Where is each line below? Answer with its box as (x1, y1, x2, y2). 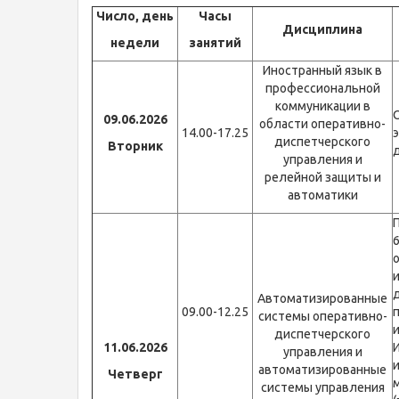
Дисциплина (282, 22, 362, 37)
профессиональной (265, 81, 380, 95)
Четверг (107, 367, 163, 381)
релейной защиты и (264, 170, 381, 184)
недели (110, 36, 159, 50)
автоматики (287, 188, 358, 202)
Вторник (107, 139, 163, 153)
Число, (96, 9, 142, 23)
